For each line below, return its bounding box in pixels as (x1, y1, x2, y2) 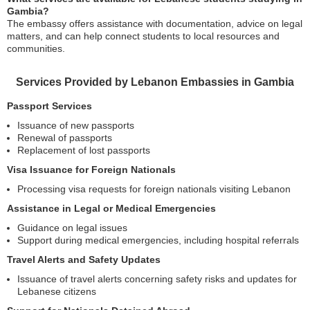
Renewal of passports (17, 132, 112, 143)
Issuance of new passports (17, 120, 134, 131)
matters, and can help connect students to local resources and (7, 30, 280, 42)
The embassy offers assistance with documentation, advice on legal (7, 18, 302, 29)
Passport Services (7, 100, 92, 111)
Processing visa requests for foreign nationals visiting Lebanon (17, 183, 291, 194)
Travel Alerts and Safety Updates (7, 254, 161, 265)
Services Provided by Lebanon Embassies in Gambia (16, 76, 294, 88)
